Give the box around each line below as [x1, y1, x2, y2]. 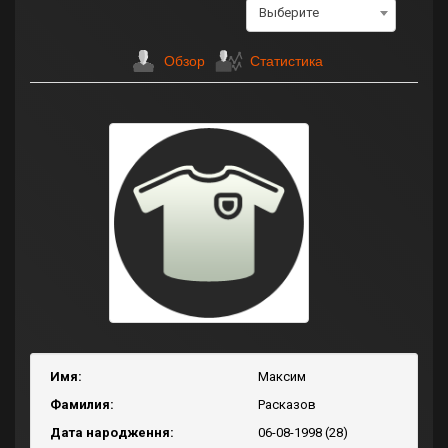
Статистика [249, 52, 323, 69]
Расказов [258, 397, 316, 412]
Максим [258, 369, 306, 384]
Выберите [259, 5, 319, 20]
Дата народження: [50, 425, 174, 440]
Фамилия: [50, 397, 114, 412]
